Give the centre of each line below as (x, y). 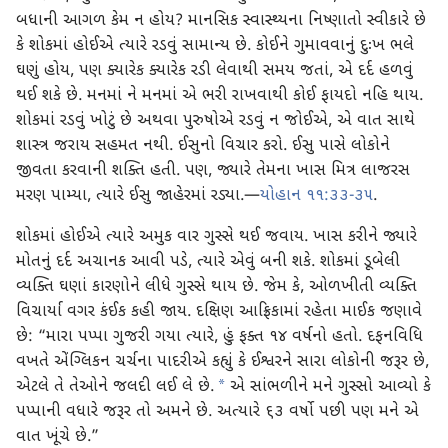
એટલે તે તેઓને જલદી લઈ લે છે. (115, 387)
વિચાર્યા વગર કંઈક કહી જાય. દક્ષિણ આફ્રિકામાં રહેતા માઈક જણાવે (219, 312)
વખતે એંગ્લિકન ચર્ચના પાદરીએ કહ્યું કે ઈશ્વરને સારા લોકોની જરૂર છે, (222, 362)
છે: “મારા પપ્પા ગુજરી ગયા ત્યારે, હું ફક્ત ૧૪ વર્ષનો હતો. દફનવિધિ (219, 337)
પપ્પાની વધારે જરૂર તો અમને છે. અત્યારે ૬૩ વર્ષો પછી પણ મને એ (217, 412)
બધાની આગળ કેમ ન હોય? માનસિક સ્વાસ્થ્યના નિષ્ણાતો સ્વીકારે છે (221, 21)
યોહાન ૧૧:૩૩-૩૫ (316, 196)
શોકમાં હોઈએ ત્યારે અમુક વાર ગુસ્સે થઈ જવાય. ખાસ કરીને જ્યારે (216, 237)
